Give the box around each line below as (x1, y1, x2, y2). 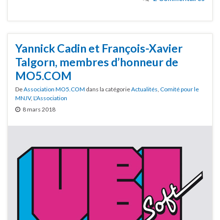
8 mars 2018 (23, 105, 55, 113)
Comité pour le (160, 85, 199, 93)
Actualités (131, 85, 158, 93)
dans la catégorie (85, 85, 131, 93)
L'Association (33, 94, 67, 102)
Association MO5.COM (24, 85, 85, 93)
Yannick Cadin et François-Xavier (15, 41, 183, 55)
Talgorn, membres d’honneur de (15, 55, 178, 69)
